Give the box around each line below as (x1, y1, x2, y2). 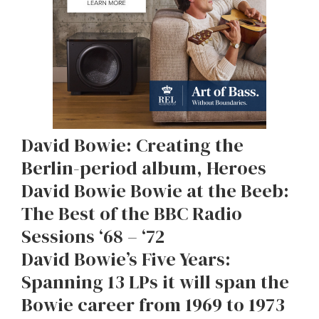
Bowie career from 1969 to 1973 (21, 292, 285, 318)
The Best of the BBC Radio (21, 201, 242, 226)
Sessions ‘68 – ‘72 (21, 224, 164, 249)
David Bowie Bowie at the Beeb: (21, 178, 289, 204)
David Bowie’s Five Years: (21, 246, 231, 272)
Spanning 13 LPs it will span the (21, 269, 289, 295)
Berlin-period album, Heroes (21, 155, 266, 181)
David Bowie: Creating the (21, 132, 244, 158)
